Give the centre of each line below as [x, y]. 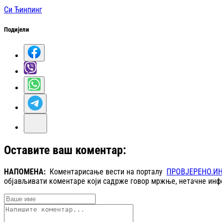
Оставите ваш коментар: [65, 150]
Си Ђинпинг [23, 10]
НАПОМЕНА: [27, 171]
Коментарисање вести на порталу [108, 171]
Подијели [17, 29]
